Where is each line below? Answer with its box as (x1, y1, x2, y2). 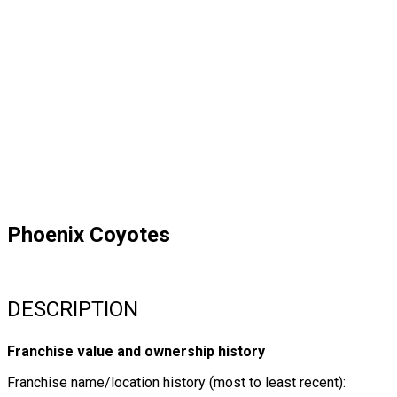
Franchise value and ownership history (7, 343, 265, 360)
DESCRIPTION (7, 297, 138, 322)
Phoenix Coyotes (7, 222, 170, 247)
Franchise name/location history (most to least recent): (7, 374, 346, 391)
